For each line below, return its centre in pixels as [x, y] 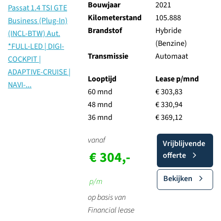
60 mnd [100, 92]
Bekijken [178, 179]
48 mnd [100, 105]
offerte [174, 155]
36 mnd [100, 117]
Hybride [168, 31]
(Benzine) [171, 43]
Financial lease [111, 210]
